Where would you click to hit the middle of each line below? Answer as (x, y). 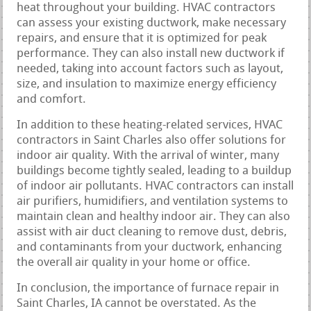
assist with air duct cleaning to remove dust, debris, (152, 232)
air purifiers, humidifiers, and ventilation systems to (153, 201)
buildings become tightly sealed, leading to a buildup (154, 171)
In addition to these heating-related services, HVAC (150, 125)
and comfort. (52, 99)
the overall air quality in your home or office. (134, 262)
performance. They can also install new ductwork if (151, 53)
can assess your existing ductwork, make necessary (152, 23)
